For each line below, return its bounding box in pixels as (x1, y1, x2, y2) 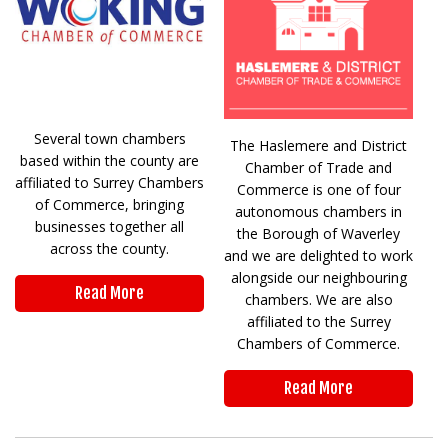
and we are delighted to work (224, 246, 413, 266)
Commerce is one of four (236, 180, 401, 200)
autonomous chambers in (235, 202, 402, 222)
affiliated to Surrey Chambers (15, 172, 204, 192)
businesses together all (35, 216, 184, 236)
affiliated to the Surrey (246, 312, 391, 332)
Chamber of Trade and (245, 158, 392, 178)
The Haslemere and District (230, 136, 407, 156)
